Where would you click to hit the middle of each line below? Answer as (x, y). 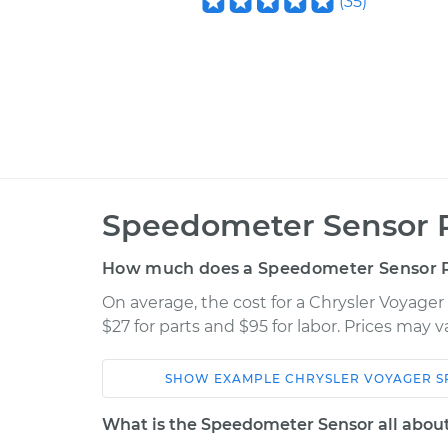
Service (349, 396)
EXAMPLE (249, 378)
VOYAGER (397, 378)
